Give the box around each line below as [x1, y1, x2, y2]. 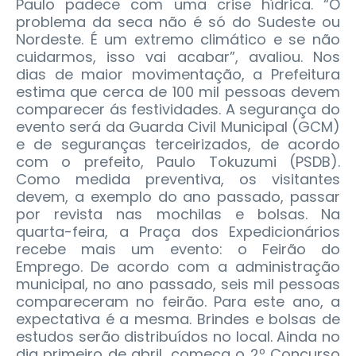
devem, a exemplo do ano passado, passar [16, 187, 340, 207]
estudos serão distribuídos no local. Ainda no [16, 327, 340, 347]
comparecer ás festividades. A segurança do [16, 99, 340, 120]
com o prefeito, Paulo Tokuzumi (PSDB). [16, 152, 340, 172]
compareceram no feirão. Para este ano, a [16, 292, 340, 312]
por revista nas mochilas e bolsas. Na [16, 204, 340, 225]
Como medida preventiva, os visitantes [16, 169, 340, 190]
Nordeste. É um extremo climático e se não [16, 29, 340, 50]
